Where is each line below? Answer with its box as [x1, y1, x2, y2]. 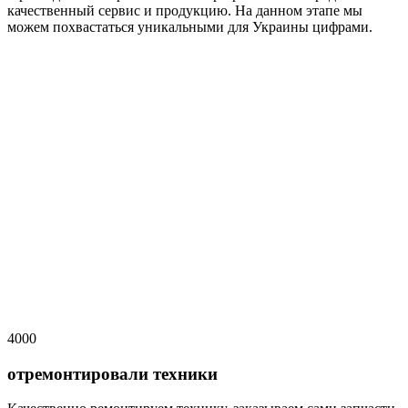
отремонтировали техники [7, 363, 218, 383]
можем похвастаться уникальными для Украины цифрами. [7, 18, 372, 35]
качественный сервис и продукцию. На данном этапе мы [7, 2, 362, 18]
